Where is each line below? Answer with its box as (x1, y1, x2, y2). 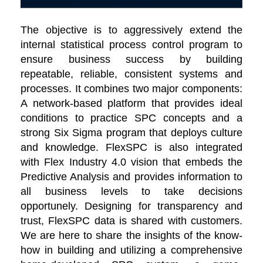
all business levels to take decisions (21, 186, 242, 198)
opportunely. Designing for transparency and (21, 200, 242, 213)
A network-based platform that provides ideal (21, 97, 242, 110)
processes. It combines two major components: (21, 83, 242, 95)
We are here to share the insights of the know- (21, 230, 242, 242)
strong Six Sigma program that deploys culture (21, 127, 242, 139)
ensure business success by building (21, 53, 242, 66)
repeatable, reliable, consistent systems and (21, 68, 242, 80)
